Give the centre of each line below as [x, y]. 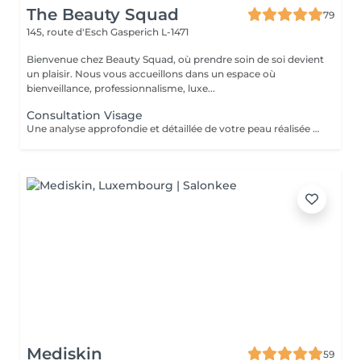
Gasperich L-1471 [149, 32]
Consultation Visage [85, 115]
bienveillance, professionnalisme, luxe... [121, 88]
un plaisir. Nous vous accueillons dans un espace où [151, 74]
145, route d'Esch [68, 32]
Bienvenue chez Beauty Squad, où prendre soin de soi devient [175, 59]
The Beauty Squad [103, 15]
